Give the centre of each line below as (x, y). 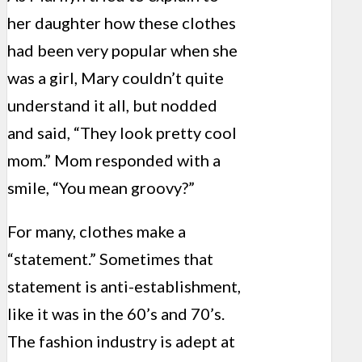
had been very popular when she (122, 51)
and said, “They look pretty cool (122, 133)
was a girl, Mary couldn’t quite (116, 78)
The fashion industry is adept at (121, 341)
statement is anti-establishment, (124, 286)
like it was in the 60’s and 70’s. (116, 314)
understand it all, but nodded (112, 105)
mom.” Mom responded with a (114, 160)
